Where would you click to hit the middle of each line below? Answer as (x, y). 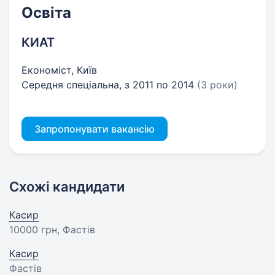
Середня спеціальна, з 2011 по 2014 (109, 85)
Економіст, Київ (59, 70)
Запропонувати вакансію (95, 129)
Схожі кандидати (67, 187)
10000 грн (33, 230)
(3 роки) (217, 85)
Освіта (46, 13)
